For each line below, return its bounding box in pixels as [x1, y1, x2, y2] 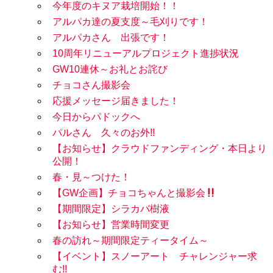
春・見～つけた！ [52, 172, 130, 183]
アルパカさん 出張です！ [52, 32, 169, 43]
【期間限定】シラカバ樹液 [52, 204, 169, 214]
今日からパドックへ [52, 112, 140, 122]
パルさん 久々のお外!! [52, 127, 155, 138]
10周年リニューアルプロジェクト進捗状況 [52, 48, 239, 59]
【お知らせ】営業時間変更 [52, 219, 169, 230]
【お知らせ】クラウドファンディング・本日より [52, 143, 267, 154]
